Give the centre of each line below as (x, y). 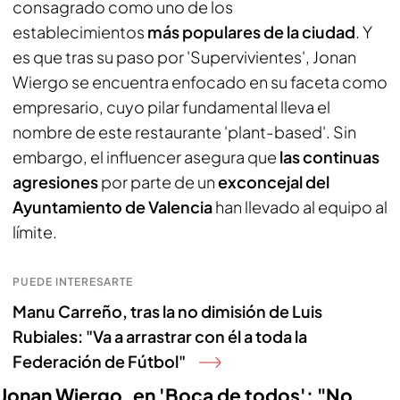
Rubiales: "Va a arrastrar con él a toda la (160, 336)
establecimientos (80, 32)
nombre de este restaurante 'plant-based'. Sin (184, 132)
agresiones (55, 182)
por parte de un (158, 182)
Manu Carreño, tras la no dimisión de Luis (167, 311)
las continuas (329, 157)
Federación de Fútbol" (99, 361)
